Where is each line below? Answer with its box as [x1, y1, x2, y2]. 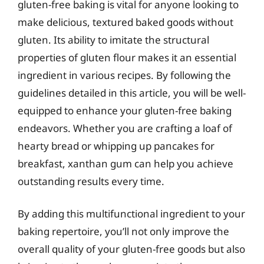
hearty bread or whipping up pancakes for [18, 138, 214, 153]
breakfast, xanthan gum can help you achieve [18, 156, 233, 170]
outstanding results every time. [18, 174, 164, 188]
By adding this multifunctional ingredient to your [18, 207, 245, 220]
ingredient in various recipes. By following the [18, 68, 231, 82]
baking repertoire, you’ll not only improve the [18, 225, 229, 238]
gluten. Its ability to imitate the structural [18, 32, 209, 47]
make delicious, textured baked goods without [18, 15, 233, 29]
